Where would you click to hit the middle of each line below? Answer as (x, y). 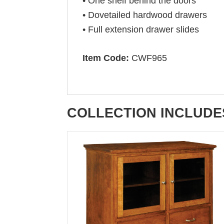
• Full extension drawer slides (141, 29)
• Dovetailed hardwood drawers (145, 15)
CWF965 (148, 58)
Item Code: (106, 58)
